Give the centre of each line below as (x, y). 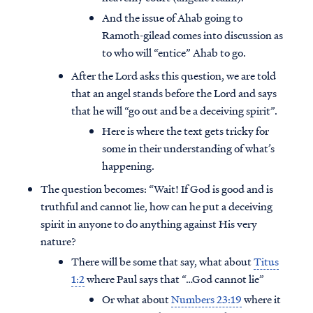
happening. (128, 166)
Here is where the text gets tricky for (185, 131)
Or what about (137, 299)
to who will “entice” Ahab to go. (174, 53)
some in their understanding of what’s (188, 148)
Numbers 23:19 (206, 299)
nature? (58, 241)
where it (261, 299)
